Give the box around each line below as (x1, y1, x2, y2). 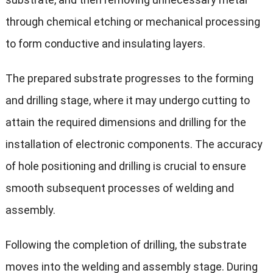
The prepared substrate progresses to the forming (5, 72, 253, 85)
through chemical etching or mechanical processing (5, 15, 260, 29)
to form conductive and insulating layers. (5, 37, 205, 51)
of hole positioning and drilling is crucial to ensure (5, 160, 246, 173)
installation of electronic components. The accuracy (5, 138, 263, 151)
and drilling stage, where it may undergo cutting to (5, 94, 250, 107)
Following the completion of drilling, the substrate (5, 238, 247, 252)
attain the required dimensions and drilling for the (5, 116, 246, 129)
